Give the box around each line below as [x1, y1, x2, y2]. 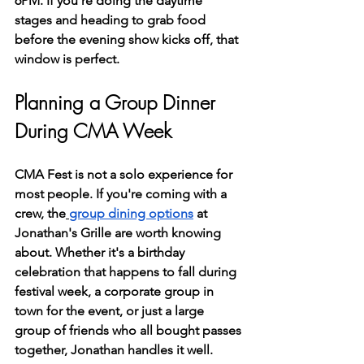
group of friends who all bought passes [15, 323, 245, 338]
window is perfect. [15, 51, 119, 67]
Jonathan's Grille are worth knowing [15, 225, 224, 240]
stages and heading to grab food [15, 12, 209, 28]
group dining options [69, 206, 193, 221]
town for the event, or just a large [15, 303, 207, 318]
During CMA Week [15, 118, 171, 144]
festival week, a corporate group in [15, 284, 217, 299]
